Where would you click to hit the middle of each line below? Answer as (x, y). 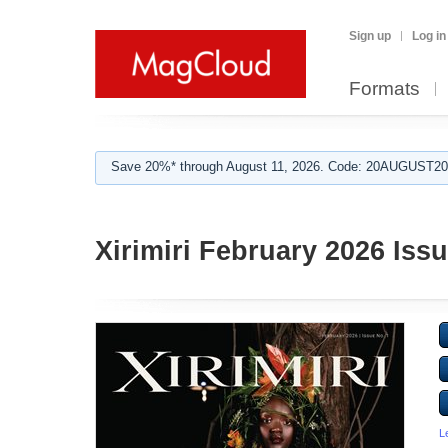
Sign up (370, 36)
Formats (384, 88)
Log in (429, 36)
